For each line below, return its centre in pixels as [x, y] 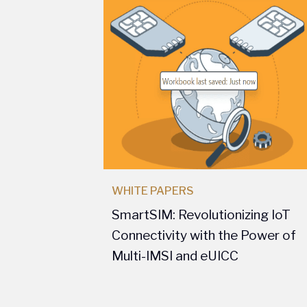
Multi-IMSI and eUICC [175, 256]
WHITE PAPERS [153, 191]
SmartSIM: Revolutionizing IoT [201, 215]
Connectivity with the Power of [204, 235]
